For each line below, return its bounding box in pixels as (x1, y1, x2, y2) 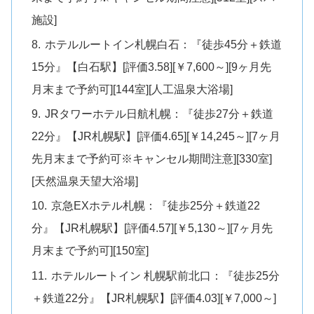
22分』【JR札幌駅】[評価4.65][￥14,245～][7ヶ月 (32, 130, 281, 143)
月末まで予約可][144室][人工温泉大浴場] (32, 82, 233, 95)
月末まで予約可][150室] (32, 244, 149, 257)
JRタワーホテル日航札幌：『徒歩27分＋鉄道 (45, 107, 274, 121)
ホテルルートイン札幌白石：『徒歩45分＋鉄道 (45, 37, 282, 50)
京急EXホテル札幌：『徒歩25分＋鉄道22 (51, 199, 261, 212)
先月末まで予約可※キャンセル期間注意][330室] (32, 152, 273, 165)
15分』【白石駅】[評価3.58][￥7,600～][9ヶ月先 (32, 60, 272, 73)
